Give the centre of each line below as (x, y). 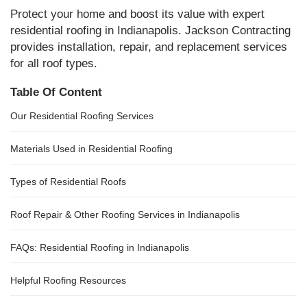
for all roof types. (54, 63)
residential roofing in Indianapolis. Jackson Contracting (150, 30)
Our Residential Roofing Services (82, 116)
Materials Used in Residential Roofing (91, 149)
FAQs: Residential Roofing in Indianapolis (100, 247)
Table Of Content (56, 92)
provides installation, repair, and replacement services (149, 47)
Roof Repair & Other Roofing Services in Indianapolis (125, 214)
